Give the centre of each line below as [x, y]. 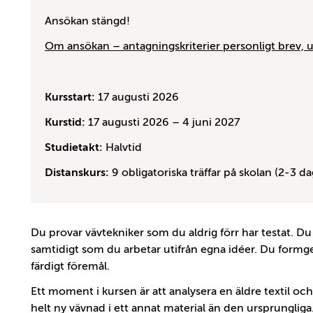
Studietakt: [74, 148]
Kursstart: [71, 97]
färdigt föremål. [70, 267]
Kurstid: [65, 123]
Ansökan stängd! [87, 21]
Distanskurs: [77, 173]
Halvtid [122, 148]
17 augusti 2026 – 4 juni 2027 [162, 123]
